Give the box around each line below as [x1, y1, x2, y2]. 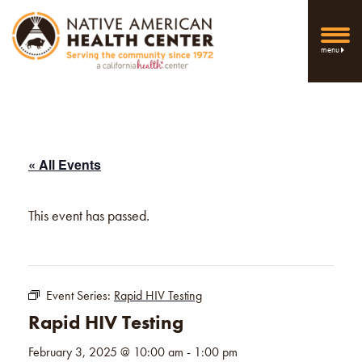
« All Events [28, 154, 101, 174]
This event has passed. [28, 205, 149, 225]
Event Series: [46, 286, 114, 304]
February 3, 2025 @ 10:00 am [28, 343, 183, 360]
